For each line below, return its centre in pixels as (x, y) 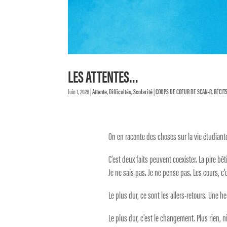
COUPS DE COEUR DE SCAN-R (184, 91)
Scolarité (143, 91)
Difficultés (120, 91)
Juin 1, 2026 (79, 91)
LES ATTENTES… (103, 75)
